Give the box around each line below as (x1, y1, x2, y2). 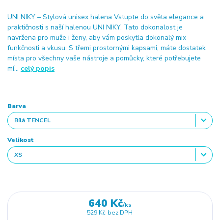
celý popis (21, 63, 55, 73)
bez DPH (108, 209, 133, 217)
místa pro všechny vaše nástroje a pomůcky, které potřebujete (7, 53, 201, 63)
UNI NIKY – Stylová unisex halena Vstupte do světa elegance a (7, 12, 204, 22)
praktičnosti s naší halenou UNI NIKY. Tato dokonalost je (7, 22, 183, 32)
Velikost (7, 136, 34, 144)
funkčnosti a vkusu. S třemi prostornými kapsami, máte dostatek (7, 43, 206, 53)
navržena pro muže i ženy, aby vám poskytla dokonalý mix (7, 32, 186, 42)
